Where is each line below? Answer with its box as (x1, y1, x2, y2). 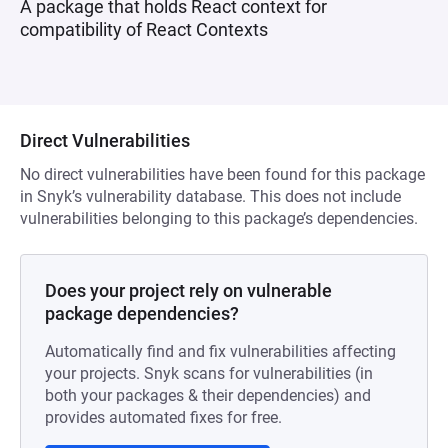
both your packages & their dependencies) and (45, 386, 371, 405)
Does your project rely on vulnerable (45, 280, 332, 301)
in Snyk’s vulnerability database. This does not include (20, 187, 401, 206)
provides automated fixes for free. (45, 408, 282, 427)
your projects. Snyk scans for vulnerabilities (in (45, 364, 373, 383)
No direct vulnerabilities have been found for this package (20, 165, 425, 184)
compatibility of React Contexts (20, 19, 268, 40)
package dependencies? (45, 303, 239, 324)
